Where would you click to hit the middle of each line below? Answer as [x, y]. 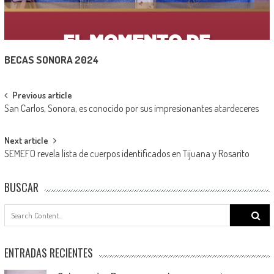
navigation [34, 118]
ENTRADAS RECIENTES [48, 252]
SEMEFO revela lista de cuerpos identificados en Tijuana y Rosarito [127, 153]
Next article [26, 140]
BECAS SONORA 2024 [51, 59]
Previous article [42, 95]
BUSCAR [21, 187]
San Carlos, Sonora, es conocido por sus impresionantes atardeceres [131, 108]
